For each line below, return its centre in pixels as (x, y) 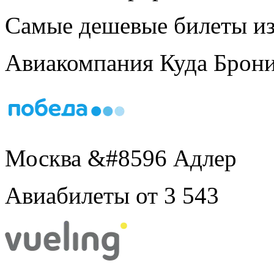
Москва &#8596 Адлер (121, 158)
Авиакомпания (79, 62)
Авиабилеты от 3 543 (112, 195)
